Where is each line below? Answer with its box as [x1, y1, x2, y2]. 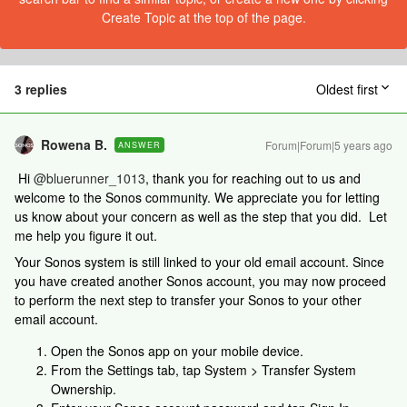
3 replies [15, 80, 67, 98]
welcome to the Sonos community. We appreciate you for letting [15, 188, 380, 206]
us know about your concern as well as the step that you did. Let [15, 207, 387, 225]
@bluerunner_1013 [34, 169, 145, 187]
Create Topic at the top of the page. [101, 8, 306, 26]
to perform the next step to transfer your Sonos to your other [15, 291, 362, 309]
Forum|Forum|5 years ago [265, 137, 392, 153]
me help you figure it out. [15, 226, 161, 244]
